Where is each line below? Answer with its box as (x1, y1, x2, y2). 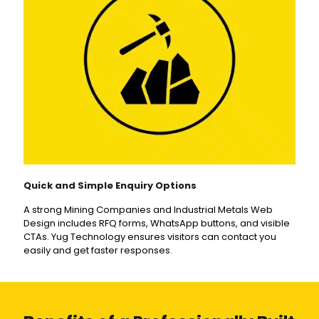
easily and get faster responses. (23, 244, 172, 258)
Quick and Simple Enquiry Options (23, 179, 197, 193)
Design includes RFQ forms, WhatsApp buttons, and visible (23, 216, 290, 231)
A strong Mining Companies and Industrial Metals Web (23, 203, 273, 217)
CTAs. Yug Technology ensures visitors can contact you (23, 230, 276, 244)
